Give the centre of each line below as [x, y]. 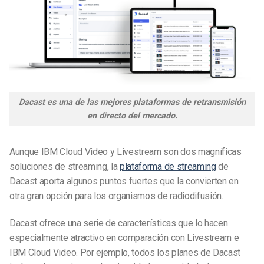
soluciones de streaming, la [65, 167]
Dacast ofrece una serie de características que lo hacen [119, 223]
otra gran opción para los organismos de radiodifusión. [116, 196]
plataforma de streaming [168, 167]
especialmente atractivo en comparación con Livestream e [124, 238]
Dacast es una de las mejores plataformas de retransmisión [132, 102]
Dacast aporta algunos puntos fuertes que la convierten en [124, 181]
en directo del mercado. [132, 115]
